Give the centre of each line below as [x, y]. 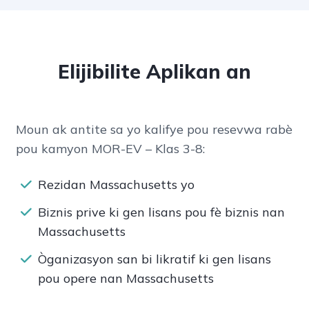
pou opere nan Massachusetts [126, 279]
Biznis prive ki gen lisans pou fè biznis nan [161, 212]
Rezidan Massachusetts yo [116, 185]
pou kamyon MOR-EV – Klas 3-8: [110, 149]
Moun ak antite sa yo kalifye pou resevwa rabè [154, 130]
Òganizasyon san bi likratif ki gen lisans [154, 259]
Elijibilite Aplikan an [154, 72]
